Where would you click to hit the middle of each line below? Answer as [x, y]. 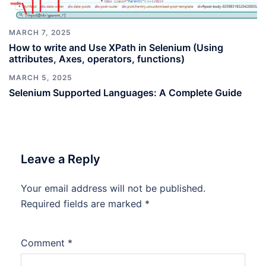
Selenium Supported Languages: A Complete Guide [125, 92]
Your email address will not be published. [113, 188]
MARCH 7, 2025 [40, 32]
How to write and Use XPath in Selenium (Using [116, 47]
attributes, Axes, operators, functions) [97, 58]
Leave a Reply [61, 159]
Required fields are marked [83, 203]
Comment [44, 243]
